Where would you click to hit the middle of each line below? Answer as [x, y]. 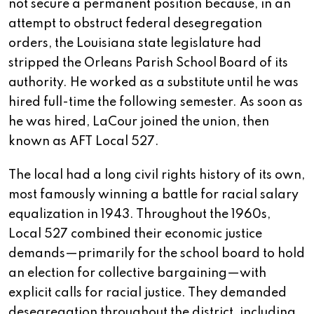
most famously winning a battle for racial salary [153, 195]
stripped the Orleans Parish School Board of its [148, 63]
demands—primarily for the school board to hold [157, 254]
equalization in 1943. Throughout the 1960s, [139, 215]
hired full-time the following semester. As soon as [156, 103]
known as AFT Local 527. [84, 142]
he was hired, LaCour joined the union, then [139, 122]
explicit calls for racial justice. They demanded [148, 293]
